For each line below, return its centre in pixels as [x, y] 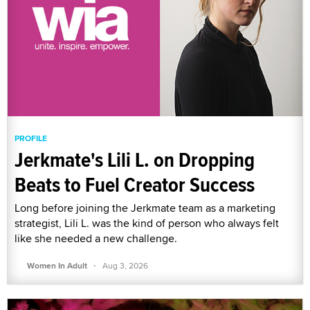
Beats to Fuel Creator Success [135, 185]
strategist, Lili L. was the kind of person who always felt [147, 224]
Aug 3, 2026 [125, 266]
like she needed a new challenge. [96, 239]
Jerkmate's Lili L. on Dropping [135, 160]
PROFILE [31, 139]
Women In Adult [57, 266]
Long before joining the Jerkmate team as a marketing [145, 208]
